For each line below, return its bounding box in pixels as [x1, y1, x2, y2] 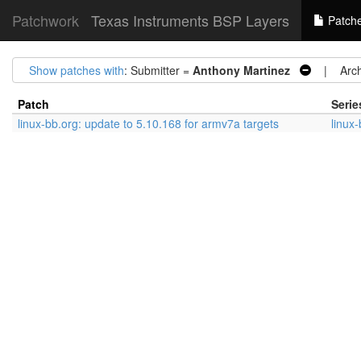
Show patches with [29, 62, 124, 78]
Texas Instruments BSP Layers [91, 10, 289, 31]
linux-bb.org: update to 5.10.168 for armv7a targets [18, 115, 279, 131]
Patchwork [12, 10, 79, 31]
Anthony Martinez [193, 62, 290, 78]
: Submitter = [124, 62, 193, 78]
